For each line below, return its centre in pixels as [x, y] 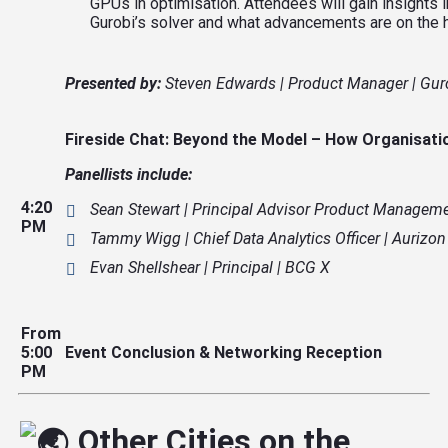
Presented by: [113, 83]
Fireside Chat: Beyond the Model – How [213, 139]
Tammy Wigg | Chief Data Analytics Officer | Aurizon [268, 238]
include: [162, 174]
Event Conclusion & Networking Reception [223, 352]
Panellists [99, 174]
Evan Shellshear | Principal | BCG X [210, 267]
